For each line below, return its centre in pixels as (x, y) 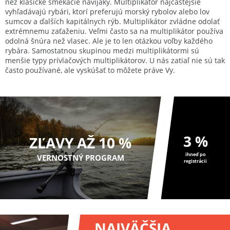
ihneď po (195, 155)
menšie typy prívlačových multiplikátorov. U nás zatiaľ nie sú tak (115, 61)
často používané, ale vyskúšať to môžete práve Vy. (90, 70)
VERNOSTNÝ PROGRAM (80, 158)
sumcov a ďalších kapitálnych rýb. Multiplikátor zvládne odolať (112, 22)
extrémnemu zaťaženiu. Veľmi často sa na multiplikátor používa (114, 31)
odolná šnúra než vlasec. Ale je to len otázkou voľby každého (109, 41)
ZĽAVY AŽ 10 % (81, 143)
